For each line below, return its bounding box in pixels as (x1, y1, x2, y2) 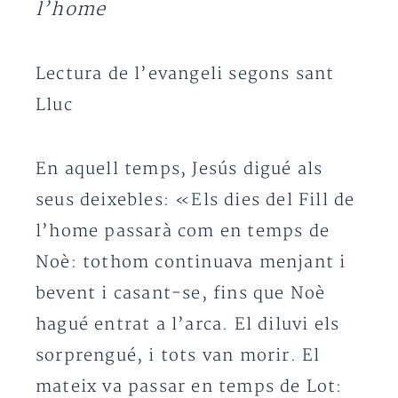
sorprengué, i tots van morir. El (36, 346, 321, 366)
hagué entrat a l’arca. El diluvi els (36, 314, 340, 335)
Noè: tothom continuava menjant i (36, 252, 346, 273)
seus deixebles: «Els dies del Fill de (36, 190, 355, 211)
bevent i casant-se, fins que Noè (36, 283, 326, 304)
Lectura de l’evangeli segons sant (36, 64, 335, 84)
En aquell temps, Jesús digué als (36, 159, 323, 179)
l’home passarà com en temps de (36, 221, 330, 242)
